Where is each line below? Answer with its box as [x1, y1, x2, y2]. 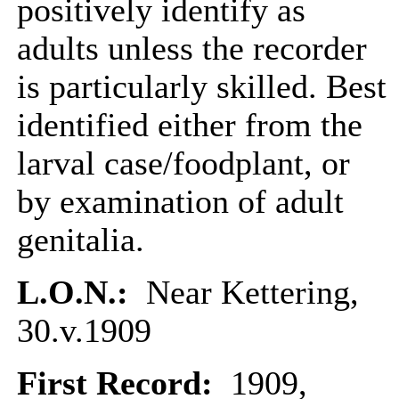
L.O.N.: [17, 274, 137, 311]
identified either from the [17, 107, 362, 143]
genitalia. [17, 222, 144, 258]
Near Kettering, [137, 274, 359, 311]
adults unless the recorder [17, 30, 367, 67]
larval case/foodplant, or [17, 145, 350, 182]
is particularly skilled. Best [17, 69, 387, 105]
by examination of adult [17, 183, 344, 220]
